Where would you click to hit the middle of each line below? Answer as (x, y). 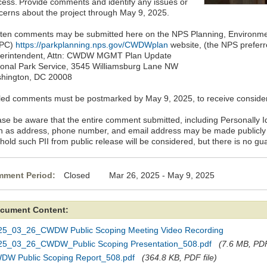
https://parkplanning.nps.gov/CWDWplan (92, 45)
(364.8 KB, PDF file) (179, 257)
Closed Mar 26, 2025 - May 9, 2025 (139, 175)
